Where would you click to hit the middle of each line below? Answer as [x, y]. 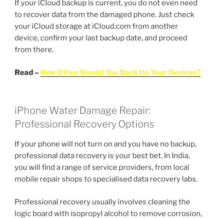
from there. [34, 50]
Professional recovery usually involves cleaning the [102, 202]
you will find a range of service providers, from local [102, 168]
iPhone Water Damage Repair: [82, 111]
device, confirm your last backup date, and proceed [101, 38]
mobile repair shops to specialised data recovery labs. [106, 179]
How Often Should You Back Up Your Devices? [120, 72]
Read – [27, 72]
